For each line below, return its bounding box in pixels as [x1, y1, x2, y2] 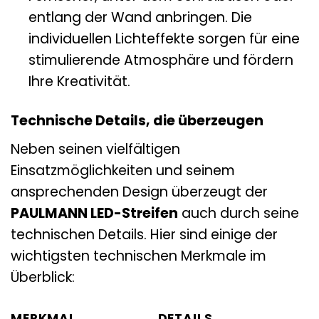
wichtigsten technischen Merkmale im [11, 246, 266, 266]
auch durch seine [178, 203, 299, 223]
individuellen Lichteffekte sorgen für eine [28, 29, 300, 49]
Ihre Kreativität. [28, 72, 130, 92]
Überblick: [11, 267, 75, 287]
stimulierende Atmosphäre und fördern [28, 51, 293, 70]
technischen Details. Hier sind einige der [11, 224, 278, 244]
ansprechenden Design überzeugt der [11, 182, 268, 202]
